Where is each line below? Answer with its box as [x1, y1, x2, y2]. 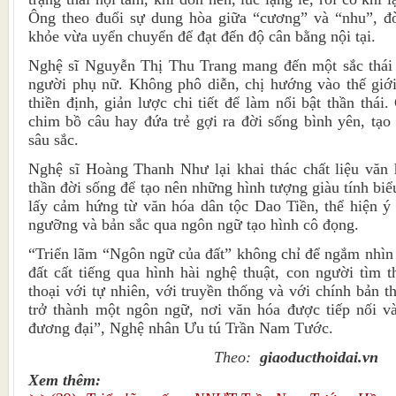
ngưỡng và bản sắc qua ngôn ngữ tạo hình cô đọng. [28, 216, 359, 234]
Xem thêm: [28, 371, 105, 390]
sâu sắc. [28, 131, 79, 149]
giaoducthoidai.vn [260, 348, 378, 367]
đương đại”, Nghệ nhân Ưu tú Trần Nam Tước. [28, 319, 333, 338]
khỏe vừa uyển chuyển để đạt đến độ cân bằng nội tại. [28, 27, 376, 46]
